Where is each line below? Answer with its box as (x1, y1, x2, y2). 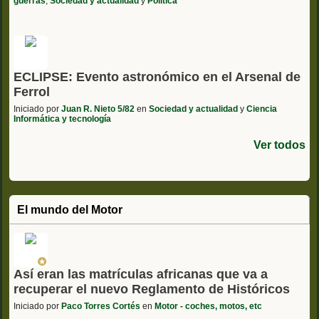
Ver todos (253, 138, 305, 151)
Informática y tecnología (14, 113, 111, 124)
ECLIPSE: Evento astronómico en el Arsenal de (14, 69, 300, 84)
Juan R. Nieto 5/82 (61, 103, 135, 114)
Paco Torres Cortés (61, 300, 140, 311)
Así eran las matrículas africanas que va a (14, 266, 268, 281)
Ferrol (14, 84, 50, 99)
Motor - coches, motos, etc (155, 300, 262, 311)
